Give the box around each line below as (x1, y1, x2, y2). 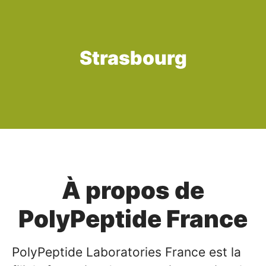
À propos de (62, 176, 204, 205)
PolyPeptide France (18, 204, 248, 233)
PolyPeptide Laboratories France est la (12, 245, 241, 259)
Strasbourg (79, 46, 187, 69)
